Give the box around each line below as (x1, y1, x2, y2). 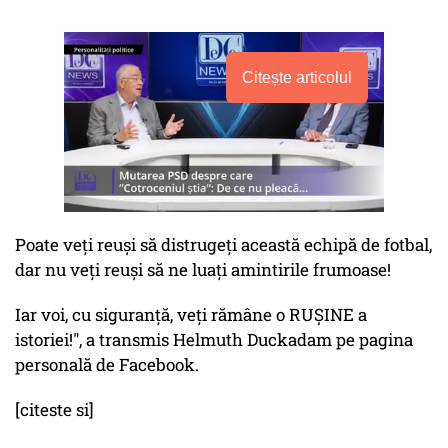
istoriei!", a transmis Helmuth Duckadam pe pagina (15, 328, 413, 352)
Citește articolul (242, 69, 352, 87)
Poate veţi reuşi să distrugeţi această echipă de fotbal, (15, 233, 432, 257)
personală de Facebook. (15, 353, 199, 377)
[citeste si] (15, 398, 94, 422)
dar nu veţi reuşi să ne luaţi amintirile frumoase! (15, 258, 391, 282)
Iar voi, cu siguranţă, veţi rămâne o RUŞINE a (15, 303, 367, 327)
